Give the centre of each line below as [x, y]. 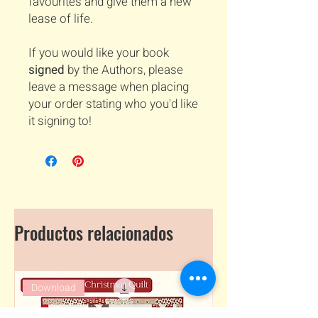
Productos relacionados [94, 233]
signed [46, 70]
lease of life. [61, 19]
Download [54, 287]
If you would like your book [99, 53]
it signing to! [60, 121]
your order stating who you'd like [113, 104]
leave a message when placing [109, 87]
